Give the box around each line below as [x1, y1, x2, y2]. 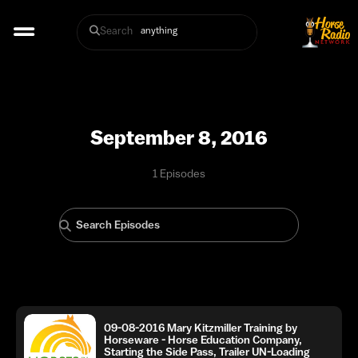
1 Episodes [153, 167, 205, 180]
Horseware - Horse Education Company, [104, 333, 302, 346]
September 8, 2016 [90, 125, 268, 149]
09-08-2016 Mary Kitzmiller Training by [104, 321, 297, 334]
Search [99, 25, 133, 37]
